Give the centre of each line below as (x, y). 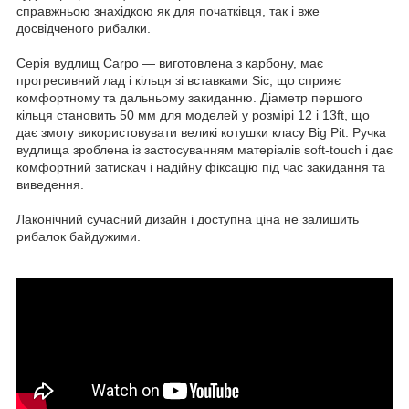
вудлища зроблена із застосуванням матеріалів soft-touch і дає (204, 149)
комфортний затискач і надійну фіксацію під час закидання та (201, 167)
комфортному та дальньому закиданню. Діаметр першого (189, 97)
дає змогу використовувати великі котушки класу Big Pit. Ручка (201, 132)
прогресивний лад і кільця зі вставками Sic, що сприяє (178, 80)
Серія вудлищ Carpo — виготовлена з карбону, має (170, 63)
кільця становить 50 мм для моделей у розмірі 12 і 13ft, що (193, 115)
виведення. (50, 184)
